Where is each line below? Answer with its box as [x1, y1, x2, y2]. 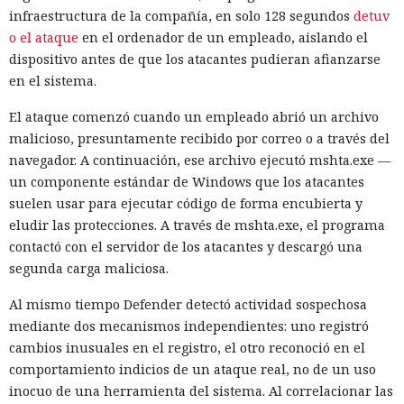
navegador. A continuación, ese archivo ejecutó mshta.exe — [9, 151, 390, 170]
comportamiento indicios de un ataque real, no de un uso [9, 361, 376, 379]
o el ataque [9, 29, 78, 47]
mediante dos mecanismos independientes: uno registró [9, 317, 369, 335]
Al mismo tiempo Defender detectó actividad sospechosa [9, 296, 367, 314]
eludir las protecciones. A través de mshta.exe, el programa [9, 216, 385, 234]
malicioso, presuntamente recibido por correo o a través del [9, 130, 390, 148]
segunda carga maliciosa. [9, 260, 169, 278]
